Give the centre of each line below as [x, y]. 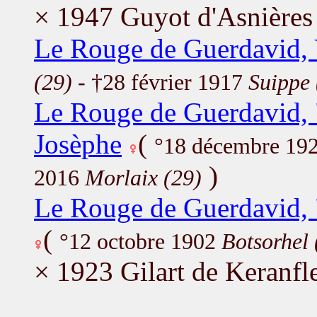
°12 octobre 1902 [140, 241]
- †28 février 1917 [160, 82]
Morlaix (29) [143, 178]
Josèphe [78, 144]
